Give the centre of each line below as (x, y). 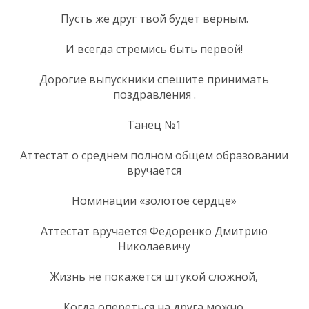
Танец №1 (154, 124)
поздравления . (154, 94)
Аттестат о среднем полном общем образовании (154, 155)
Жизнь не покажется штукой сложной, (154, 276)
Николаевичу (154, 246)
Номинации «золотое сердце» (154, 200)
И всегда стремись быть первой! (154, 49)
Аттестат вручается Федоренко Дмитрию (154, 231)
